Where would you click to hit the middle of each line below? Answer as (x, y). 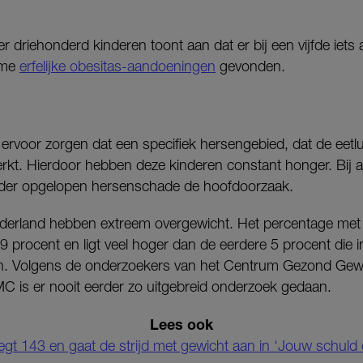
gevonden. (250, 66)
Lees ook (181, 324)
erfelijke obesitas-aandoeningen (117, 66)
